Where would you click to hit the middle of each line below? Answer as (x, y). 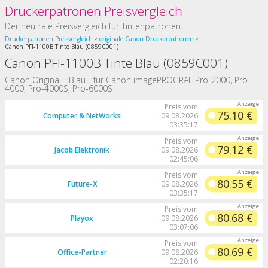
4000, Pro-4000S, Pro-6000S (59, 88)
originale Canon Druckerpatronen (146, 39)
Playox (82, 218)
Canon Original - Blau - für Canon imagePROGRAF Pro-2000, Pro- (128, 80)
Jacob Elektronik (82, 150)
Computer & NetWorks (82, 115)
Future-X (82, 184)
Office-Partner (82, 252)
